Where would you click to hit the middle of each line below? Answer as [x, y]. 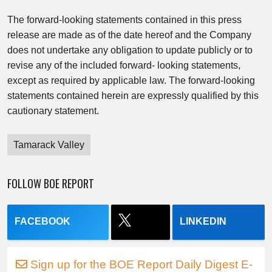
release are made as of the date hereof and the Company [129, 35]
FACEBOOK [42, 221]
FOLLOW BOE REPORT [51, 183]
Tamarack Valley [49, 145]
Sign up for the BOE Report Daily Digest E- [140, 264]
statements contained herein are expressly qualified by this [133, 96]
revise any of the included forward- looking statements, [124, 65]
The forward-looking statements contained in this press [124, 20]
